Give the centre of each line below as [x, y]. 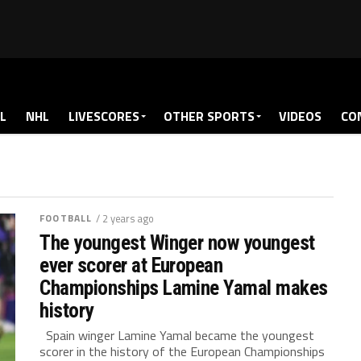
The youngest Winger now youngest [177, 243]
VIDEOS [300, 116]
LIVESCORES [104, 116]
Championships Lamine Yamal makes [184, 288]
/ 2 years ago [125, 218]
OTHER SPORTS [209, 116]
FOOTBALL [66, 218]
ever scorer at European [131, 265]
